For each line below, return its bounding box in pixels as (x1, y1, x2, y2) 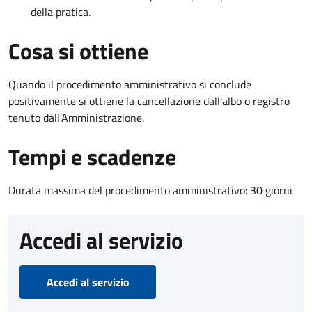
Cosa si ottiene (8, 33, 148, 68)
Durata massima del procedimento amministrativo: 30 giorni (8, 181, 292, 198)
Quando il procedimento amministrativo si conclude (8, 75, 251, 93)
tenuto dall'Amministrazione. (8, 109, 144, 126)
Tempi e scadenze (8, 139, 176, 173)
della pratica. (31, 3, 91, 20)
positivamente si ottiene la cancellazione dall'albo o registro (8, 92, 290, 109)
